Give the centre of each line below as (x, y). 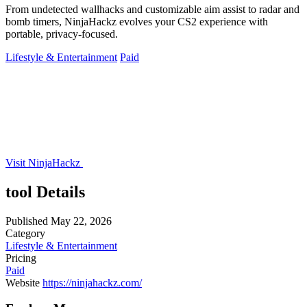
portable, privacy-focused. (62, 34)
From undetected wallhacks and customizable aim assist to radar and (152, 9)
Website (23, 282)
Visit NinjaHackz (44, 162)
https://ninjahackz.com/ (92, 282)
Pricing (21, 258)
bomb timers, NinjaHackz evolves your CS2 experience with (137, 21)
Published (27, 221)
